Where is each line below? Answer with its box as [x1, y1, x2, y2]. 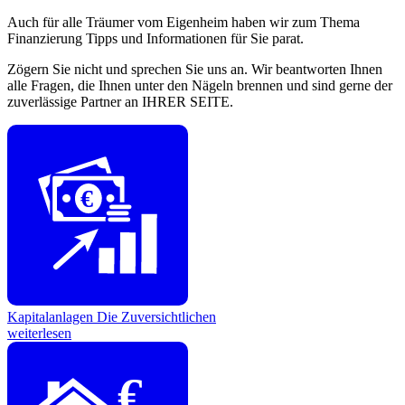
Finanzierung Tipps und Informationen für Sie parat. [7, 30, 304, 46]
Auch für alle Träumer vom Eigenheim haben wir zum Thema [7, 14, 360, 30]
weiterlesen [7, 325, 71, 341]
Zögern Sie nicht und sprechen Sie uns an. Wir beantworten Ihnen [7, 61, 382, 77]
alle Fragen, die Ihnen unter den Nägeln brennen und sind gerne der [7, 77, 392, 93]
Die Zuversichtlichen [97, 308, 216, 325]
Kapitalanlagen [7, 308, 97, 325]
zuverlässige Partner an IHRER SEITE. [7, 93, 233, 109]
